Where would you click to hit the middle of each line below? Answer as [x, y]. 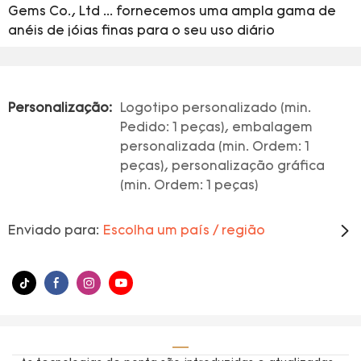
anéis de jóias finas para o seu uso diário [141, 31]
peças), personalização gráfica [222, 167]
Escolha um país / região [184, 231]
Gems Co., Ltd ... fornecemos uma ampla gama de [172, 12]
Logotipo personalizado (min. [216, 109]
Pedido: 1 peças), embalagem [216, 128]
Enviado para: [54, 231]
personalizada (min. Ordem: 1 [215, 147]
